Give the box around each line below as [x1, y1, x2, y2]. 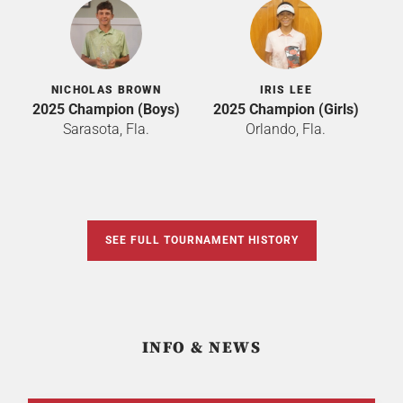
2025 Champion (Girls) [212, 100, 359, 118]
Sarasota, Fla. [62, 120, 149, 138]
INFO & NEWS [141, 336, 262, 358]
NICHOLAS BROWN [50, 83, 162, 96]
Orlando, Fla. [246, 120, 327, 138]
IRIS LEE [259, 83, 312, 96]
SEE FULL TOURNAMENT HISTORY [104, 233, 299, 246]
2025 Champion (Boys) [31, 100, 180, 118]
